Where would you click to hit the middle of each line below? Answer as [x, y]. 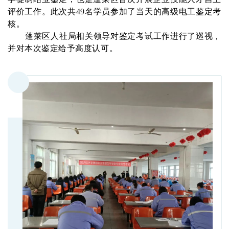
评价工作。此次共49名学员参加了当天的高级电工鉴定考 [114, 12]
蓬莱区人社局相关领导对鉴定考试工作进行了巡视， [123, 36]
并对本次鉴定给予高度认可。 [63, 49]
